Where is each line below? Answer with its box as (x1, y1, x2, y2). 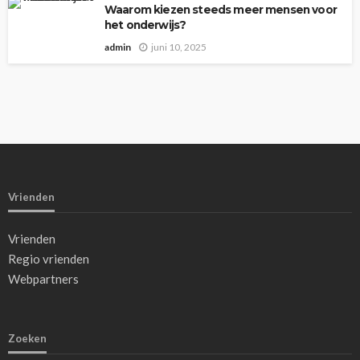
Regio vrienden (8, 251, 89, 266)
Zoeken (8, 331, 47, 345)
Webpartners (8, 271, 79, 286)
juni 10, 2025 (151, 40, 207, 53)
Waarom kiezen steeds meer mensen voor (104, 2, 337, 16)
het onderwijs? (104, 18, 186, 31)
